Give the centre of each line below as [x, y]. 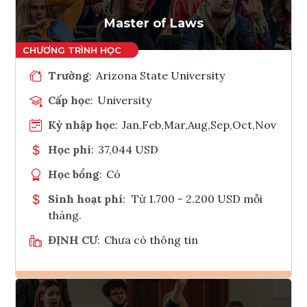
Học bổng [74, 174]
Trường [69, 75]
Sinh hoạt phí [85, 198]
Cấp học [69, 100]
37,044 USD [128, 149]
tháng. [65, 215]
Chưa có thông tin [151, 240]
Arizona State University [161, 75]
